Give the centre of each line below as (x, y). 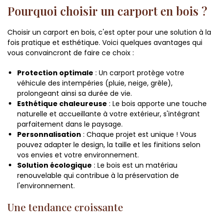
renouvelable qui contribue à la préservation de (98, 176)
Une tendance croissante (65, 207)
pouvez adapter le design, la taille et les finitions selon (109, 145)
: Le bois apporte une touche (157, 104)
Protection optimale (55, 73)
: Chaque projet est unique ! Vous (139, 135)
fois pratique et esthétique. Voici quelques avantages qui (105, 43)
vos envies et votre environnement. (78, 155)
